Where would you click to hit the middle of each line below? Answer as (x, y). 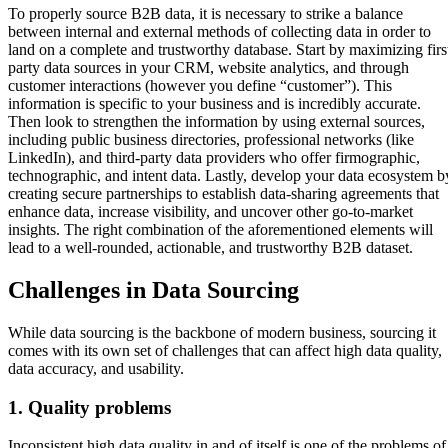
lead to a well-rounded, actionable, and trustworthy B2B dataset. (210, 248)
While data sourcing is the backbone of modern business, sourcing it (222, 332)
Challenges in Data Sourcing (156, 290)
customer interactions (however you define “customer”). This (200, 86)
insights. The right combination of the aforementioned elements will (220, 230)
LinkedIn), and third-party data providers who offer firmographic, (214, 158)
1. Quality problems (92, 407)
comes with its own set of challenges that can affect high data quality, (225, 350)
